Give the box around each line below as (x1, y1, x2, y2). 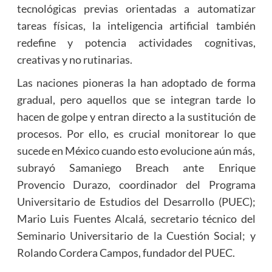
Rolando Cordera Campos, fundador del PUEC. (16, 246, 235, 260)
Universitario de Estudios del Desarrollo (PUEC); (16, 195, 256, 209)
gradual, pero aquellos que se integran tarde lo (16, 93, 256, 107)
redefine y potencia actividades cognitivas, (16, 36, 256, 50)
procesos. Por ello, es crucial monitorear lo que (16, 127, 256, 141)
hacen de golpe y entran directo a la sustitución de (16, 110, 256, 124)
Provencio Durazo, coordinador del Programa (16, 178, 256, 192)
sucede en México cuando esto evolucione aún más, (16, 144, 256, 158)
